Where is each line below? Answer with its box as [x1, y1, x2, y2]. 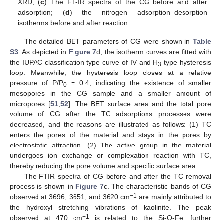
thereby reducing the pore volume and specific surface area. [10, 162, 198, 170]
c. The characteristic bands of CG [104, 183, 212, 191]
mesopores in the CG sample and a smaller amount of [10, 89, 211, 98]
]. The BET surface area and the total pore [68, 100, 212, 108]
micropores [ [10, 100, 50, 108]
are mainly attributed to [137, 193, 212, 201]
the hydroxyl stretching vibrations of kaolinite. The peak [10, 203, 211, 212]
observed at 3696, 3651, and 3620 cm [10, 193, 130, 201]
